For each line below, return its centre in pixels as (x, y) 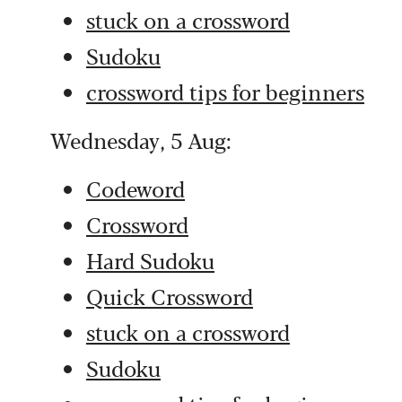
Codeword (135, 188)
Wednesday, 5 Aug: (141, 140)
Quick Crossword (170, 296)
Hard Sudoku (150, 260)
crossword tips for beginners (225, 91)
